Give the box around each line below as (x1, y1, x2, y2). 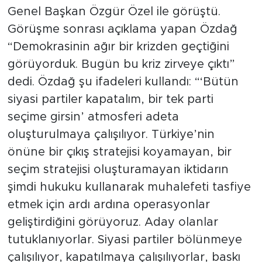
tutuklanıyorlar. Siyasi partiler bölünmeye (7, 234, 242, 246)
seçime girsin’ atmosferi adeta (7, 111, 179, 123)
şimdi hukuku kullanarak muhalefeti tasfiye (7, 181, 251, 194)
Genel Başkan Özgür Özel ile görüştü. (7, 6, 220, 18)
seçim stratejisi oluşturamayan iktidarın (7, 164, 229, 176)
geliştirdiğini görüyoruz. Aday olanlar (7, 216, 218, 229)
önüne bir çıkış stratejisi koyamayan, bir (7, 146, 232, 158)
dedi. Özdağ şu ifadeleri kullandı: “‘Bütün (7, 76, 239, 88)
